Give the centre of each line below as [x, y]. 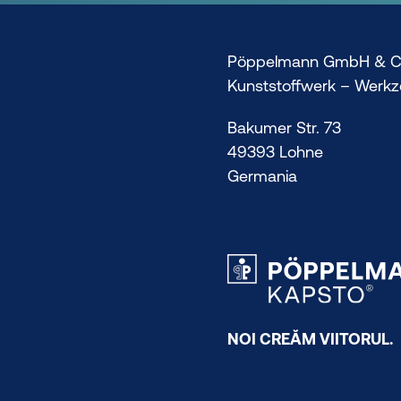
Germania [262, 175]
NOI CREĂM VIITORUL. [310, 338]
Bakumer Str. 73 [284, 127]
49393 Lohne [275, 151]
